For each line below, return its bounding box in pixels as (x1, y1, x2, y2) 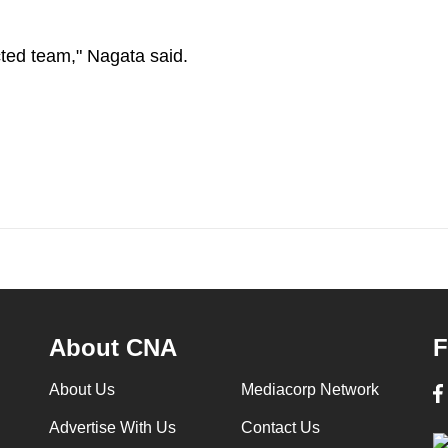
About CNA (48, 334, 177, 362)
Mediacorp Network (240, 381, 379, 399)
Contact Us (240, 419, 320, 437)
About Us (48, 381, 115, 399)
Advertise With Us (48, 419, 176, 437)
